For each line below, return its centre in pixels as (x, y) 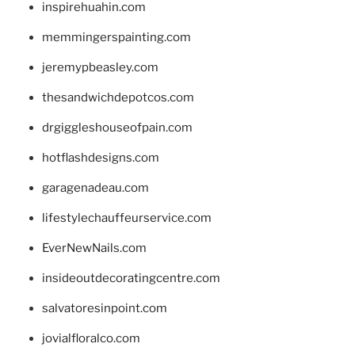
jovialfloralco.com (91, 339)
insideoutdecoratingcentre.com (131, 279)
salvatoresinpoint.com (104, 309)
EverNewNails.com (94, 248)
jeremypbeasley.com (100, 68)
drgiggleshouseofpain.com (117, 128)
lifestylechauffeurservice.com (126, 218)
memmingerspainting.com (116, 38)
